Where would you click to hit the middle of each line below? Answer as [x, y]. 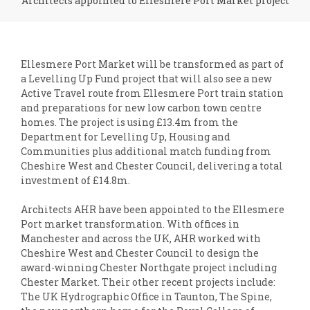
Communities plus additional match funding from [146, 152]
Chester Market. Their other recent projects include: [148, 282]
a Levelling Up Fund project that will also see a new [146, 79]
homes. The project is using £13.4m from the [129, 122]
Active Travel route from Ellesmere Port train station [152, 93]
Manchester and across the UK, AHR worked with [141, 239]
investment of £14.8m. [75, 181]
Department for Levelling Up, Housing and [126, 137]
